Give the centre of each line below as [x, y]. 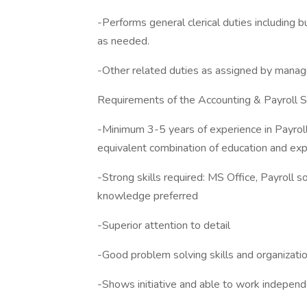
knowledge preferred [148, 196]
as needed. [123, 41]
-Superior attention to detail [164, 225]
